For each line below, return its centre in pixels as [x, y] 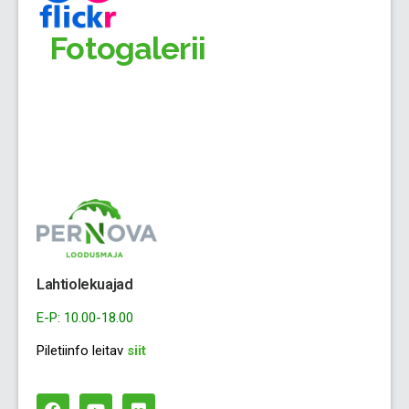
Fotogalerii [121, 48]
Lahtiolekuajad [85, 284]
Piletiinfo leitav [80, 350]
